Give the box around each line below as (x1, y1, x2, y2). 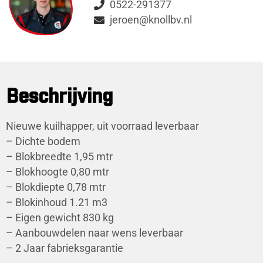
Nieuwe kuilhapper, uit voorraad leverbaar (6, 120, 199, 132)
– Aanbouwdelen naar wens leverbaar (6, 227, 183, 239)
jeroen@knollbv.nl (110, 14, 193, 26)
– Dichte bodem (6, 135, 80, 147)
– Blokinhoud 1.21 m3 (6, 196, 107, 208)
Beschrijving (6, 87, 113, 107)
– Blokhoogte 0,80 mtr (6, 166, 109, 178)
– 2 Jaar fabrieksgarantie (6, 242, 123, 254)
